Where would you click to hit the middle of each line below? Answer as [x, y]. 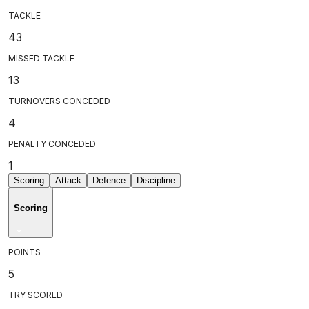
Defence [109, 180]
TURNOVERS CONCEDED [59, 101]
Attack [68, 180]
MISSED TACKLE [41, 58]
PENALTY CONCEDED [52, 143]
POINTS [24, 252]
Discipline [156, 180]
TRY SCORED [36, 295]
